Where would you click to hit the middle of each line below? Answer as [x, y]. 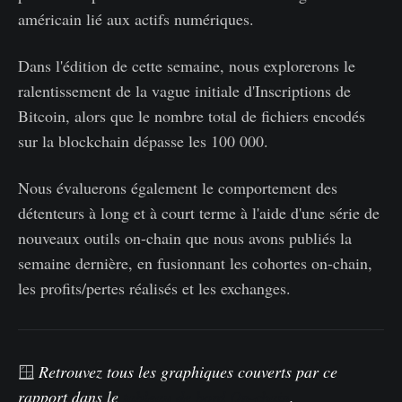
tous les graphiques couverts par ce [220, 372]
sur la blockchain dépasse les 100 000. [143, 141]
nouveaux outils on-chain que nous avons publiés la [185, 238]
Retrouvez [70, 372]
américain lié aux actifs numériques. [136, 19]
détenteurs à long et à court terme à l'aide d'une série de [199, 213]
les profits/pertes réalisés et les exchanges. [154, 288]
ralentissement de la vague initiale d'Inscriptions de [184, 91]
